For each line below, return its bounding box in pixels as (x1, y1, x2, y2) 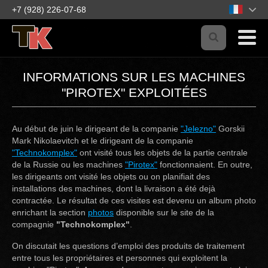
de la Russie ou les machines (12, 160, 125, 170)
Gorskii (216, 124, 245, 134)
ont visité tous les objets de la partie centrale (77, 148, 248, 158)
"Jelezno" (181, 124, 216, 134)
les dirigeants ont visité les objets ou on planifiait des (12, 172, 210, 182)
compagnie (12, 220, 56, 230)
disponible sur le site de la (114, 208, 214, 218)
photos (88, 208, 114, 218)
